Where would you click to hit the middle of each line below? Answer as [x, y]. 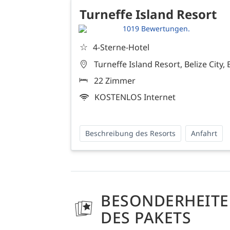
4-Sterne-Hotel [121, 47]
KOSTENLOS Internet [135, 97]
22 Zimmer [115, 81]
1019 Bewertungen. [156, 29]
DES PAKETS [146, 218]
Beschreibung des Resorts [130, 133]
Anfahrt [204, 133]
